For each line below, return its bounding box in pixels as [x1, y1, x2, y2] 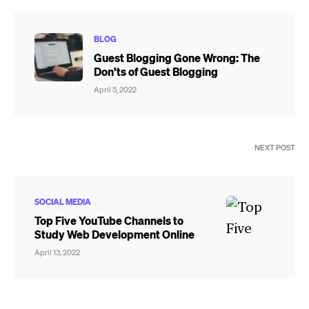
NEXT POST [255, 143, 295, 153]
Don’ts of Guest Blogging [94, 64, 218, 79]
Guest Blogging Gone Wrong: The [94, 50, 260, 66]
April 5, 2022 [94, 85, 137, 95]
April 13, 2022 [34, 248, 80, 258]
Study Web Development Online [34, 227, 195, 242]
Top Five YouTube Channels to [34, 213, 183, 228]
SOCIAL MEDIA [34, 197, 91, 208]
